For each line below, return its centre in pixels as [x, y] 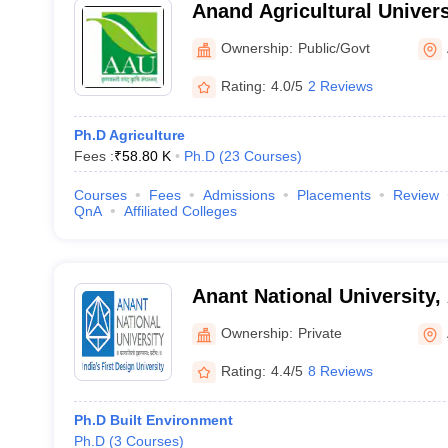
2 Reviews [340, 85]
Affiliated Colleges [180, 211]
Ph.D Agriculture [129, 135]
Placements [333, 195]
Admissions [238, 195]
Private [319, 332]
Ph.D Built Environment [153, 420]
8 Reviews [340, 370]
